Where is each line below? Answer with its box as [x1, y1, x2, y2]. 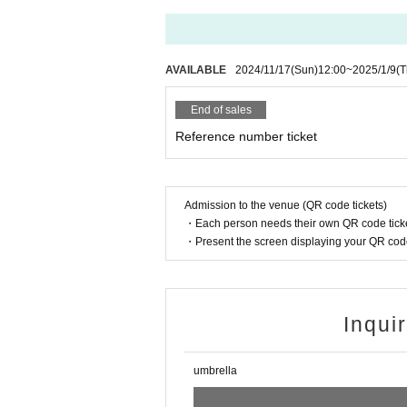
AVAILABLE [165, 64, 226, 76]
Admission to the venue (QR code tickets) [184, 199, 387, 212]
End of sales [190, 104, 252, 116]
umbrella [194, 364, 237, 377]
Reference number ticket [175, 129, 317, 144]
